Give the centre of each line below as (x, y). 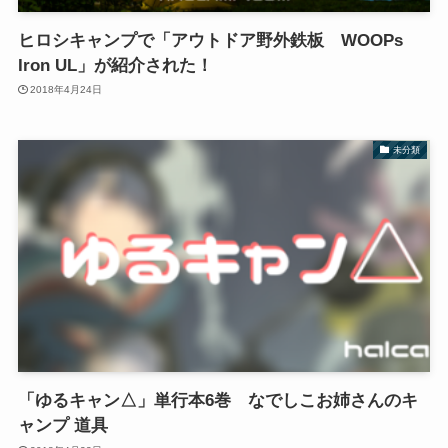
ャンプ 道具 (62, 426)
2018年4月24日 (66, 90)
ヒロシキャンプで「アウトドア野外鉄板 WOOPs (210, 40)
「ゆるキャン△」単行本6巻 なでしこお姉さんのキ (217, 401)
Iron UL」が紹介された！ (115, 65)
